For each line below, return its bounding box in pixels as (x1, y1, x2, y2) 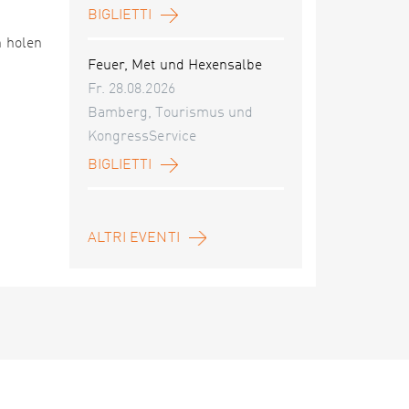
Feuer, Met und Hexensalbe (88, 58, 263, 73)
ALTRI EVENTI (88, 231, 180, 246)
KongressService (88, 130, 196, 144)
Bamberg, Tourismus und (88, 106, 254, 121)
